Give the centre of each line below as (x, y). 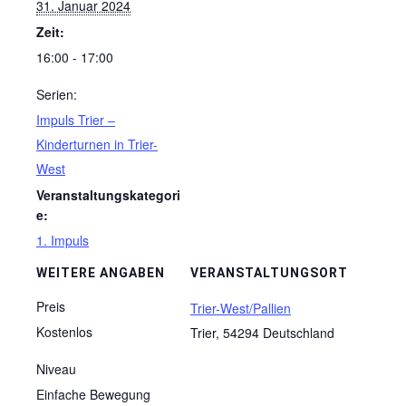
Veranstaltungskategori (108, 195)
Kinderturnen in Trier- (97, 144)
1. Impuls (63, 240)
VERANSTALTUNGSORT (269, 273)
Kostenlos (64, 332)
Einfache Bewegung (93, 394)
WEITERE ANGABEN (101, 273)
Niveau (56, 369)
